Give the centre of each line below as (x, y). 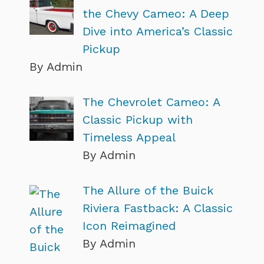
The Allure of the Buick (148, 190)
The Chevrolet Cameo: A (151, 102)
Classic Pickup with (138, 119)
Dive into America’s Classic (158, 31)
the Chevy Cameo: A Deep (156, 13)
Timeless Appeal (129, 137)
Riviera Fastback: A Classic (158, 208)
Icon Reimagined (129, 225)
